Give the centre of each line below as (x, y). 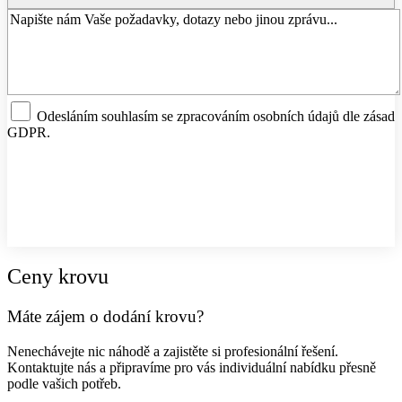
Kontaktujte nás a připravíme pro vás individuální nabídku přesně (192, 367)
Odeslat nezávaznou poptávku (190, 182)
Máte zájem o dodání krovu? (105, 317)
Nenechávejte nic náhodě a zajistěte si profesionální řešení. (173, 351)
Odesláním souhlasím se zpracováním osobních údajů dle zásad (216, 117)
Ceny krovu (58, 277)
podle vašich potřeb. (64, 383)
